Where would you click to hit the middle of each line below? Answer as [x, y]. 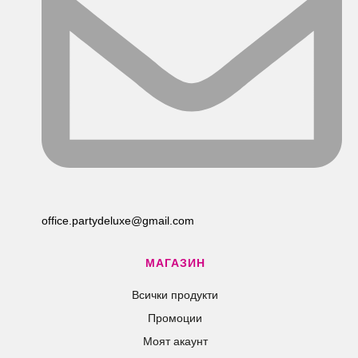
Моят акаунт [175, 341]
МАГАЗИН [175, 263]
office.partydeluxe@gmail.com [118, 220]
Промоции [175, 318]
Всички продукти [175, 294]
